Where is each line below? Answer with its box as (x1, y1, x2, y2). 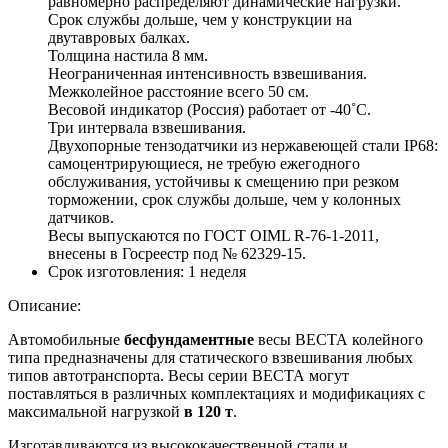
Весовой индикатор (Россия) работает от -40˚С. (48, 100, 371, 118)
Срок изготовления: (48, 262, 184, 280)
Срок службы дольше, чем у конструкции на (48, 10, 352, 28)
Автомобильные (8, 330, 124, 348)
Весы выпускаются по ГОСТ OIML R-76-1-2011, (48, 226, 379, 244)
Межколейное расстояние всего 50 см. (48, 82, 309, 100)
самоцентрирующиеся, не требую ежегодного (48, 154, 360, 172)
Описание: (8, 296, 81, 314)
